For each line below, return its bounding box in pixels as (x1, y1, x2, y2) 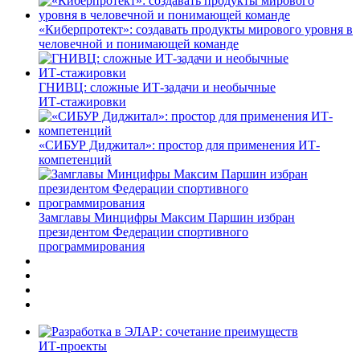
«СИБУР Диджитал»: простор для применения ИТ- (39, 137, 320, 152)
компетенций (39, 152, 112, 166)
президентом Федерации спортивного (39, 224, 248, 239)
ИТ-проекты (39, 338, 107, 353)
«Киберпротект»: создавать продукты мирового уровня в (39, 22, 353, 36)
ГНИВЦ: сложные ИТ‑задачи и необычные (39, 80, 276, 94)
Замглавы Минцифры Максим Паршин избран (39, 210, 295, 224)
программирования (39, 239, 145, 253)
